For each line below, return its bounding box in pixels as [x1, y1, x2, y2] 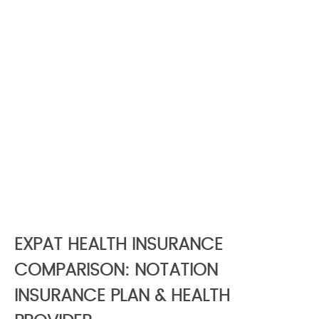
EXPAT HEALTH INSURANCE [14, 236, 223, 254]
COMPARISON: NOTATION [14, 262, 218, 280]
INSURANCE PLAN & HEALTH [14, 288, 230, 305]
